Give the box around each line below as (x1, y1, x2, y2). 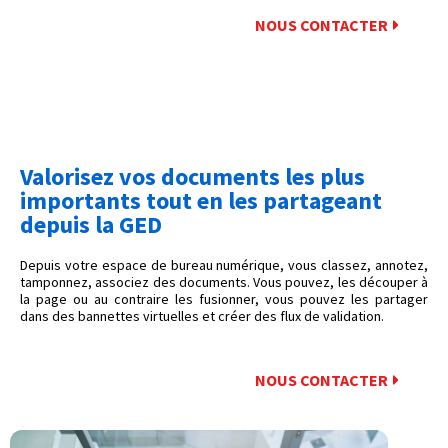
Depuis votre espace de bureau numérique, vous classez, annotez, (20, 256, 428, 275)
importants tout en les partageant (20, 185, 382, 217)
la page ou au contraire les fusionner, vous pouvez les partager (20, 290, 428, 309)
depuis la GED (20, 209, 162, 241)
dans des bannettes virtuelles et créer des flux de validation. (20, 307, 384, 326)
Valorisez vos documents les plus (20, 161, 365, 193)
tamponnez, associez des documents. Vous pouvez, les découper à (20, 273, 428, 292)
